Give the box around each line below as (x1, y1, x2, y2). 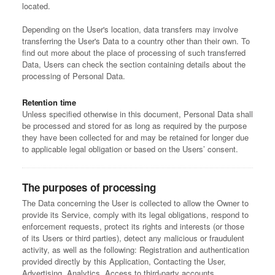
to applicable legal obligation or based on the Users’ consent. (22, 143, 238, 155)
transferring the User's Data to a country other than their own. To (22, 35, 250, 47)
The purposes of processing (22, 180, 156, 195)
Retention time (22, 96, 77, 109)
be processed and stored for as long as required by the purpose (22, 120, 247, 132)
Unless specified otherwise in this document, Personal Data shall (22, 108, 253, 120)
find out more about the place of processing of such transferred (22, 47, 246, 59)
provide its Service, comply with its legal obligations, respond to (22, 209, 249, 221)
